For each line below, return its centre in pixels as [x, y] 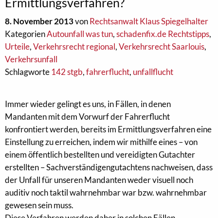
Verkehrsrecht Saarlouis [162, 46]
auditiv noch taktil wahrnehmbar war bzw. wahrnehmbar [106, 192]
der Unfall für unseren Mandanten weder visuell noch [99, 180]
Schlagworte [28, 72]
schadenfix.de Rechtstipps [163, 34]
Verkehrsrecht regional [74, 46]
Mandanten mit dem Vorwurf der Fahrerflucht [87, 117]
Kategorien [26, 34]
